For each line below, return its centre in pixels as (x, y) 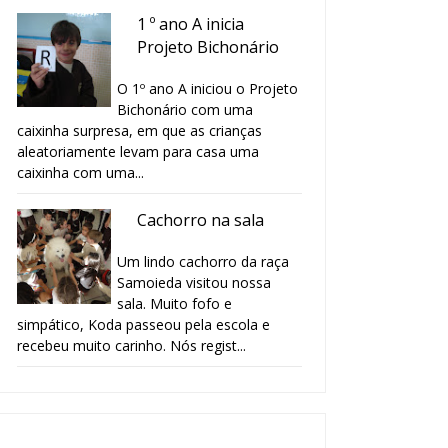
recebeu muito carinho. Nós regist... (131, 346)
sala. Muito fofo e (174, 304)
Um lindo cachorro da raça (203, 262)
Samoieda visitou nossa (194, 283)
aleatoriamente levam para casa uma (138, 152)
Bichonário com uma (185, 110)
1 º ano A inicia (190, 24)
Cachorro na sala (200, 220)
